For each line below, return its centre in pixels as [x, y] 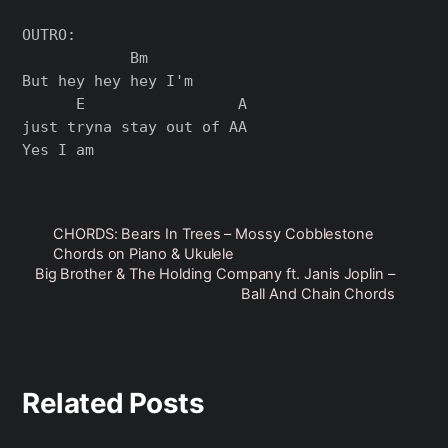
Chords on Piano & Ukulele [144, 254]
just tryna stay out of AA [135, 127]
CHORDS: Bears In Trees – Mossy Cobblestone [213, 234]
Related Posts [113, 402]
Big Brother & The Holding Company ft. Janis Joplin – [214, 274]
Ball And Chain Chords [318, 294]
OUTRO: [49, 35]
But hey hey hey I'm [108, 81]
